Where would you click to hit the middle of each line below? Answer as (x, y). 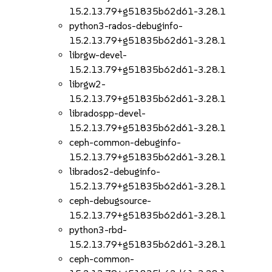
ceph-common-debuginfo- (125, 142)
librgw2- (88, 84)
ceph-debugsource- (110, 201)
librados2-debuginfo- (115, 172)
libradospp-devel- (108, 113)
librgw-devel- (98, 55)
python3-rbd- (98, 230)
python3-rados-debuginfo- (126, 26)
